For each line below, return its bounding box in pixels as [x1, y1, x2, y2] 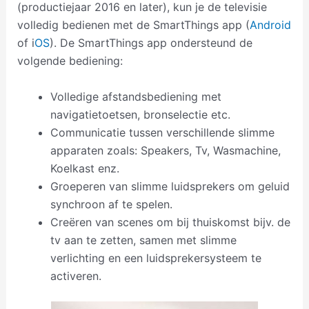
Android [249, 18, 291, 32]
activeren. [50, 269, 101, 283]
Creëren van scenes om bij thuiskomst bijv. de [50, 215, 290, 230]
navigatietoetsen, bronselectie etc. [50, 108, 230, 122]
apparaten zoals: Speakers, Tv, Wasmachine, [50, 143, 281, 158]
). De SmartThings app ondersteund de [49, 36, 252, 50]
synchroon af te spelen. [50, 197, 172, 212]
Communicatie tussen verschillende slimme [50, 126, 275, 140]
